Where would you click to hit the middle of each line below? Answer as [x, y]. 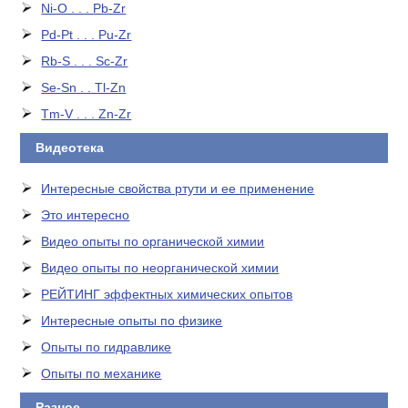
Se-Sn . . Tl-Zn [84, 87]
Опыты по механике [102, 373]
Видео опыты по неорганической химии [160, 268]
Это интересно [86, 215]
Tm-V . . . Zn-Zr [87, 114]
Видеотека [67, 148]
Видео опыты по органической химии [153, 241]
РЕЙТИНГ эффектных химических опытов [167, 294]
